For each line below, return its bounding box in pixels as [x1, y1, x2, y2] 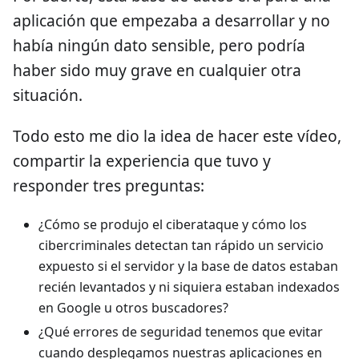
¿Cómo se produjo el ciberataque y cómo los [38, 215, 307, 233]
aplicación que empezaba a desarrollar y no [13, 9, 330, 31]
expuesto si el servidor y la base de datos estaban [38, 256, 338, 275]
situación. [13, 83, 83, 106]
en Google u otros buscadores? [38, 298, 228, 317]
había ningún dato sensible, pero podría [13, 34, 305, 56]
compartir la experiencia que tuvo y [13, 149, 271, 171]
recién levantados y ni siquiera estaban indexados [38, 277, 340, 296]
